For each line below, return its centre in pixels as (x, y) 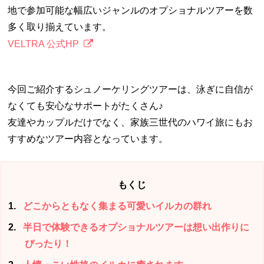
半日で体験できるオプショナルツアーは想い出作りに (135, 227)
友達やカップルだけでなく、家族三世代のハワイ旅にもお (131, 122)
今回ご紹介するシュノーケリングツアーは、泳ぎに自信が (131, 89)
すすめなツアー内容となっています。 (88, 138)
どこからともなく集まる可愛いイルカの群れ (116, 206)
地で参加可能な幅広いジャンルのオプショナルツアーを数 (131, 10)
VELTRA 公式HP (44, 44)
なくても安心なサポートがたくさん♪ (86, 105)
